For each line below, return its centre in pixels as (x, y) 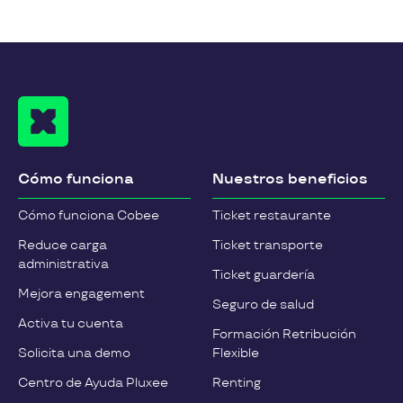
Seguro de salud (263, 304)
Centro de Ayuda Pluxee (93, 382)
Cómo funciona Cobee (89, 215)
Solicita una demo (74, 353)
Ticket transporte (268, 245)
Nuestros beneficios (290, 179)
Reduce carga (63, 245)
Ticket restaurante (272, 215)
